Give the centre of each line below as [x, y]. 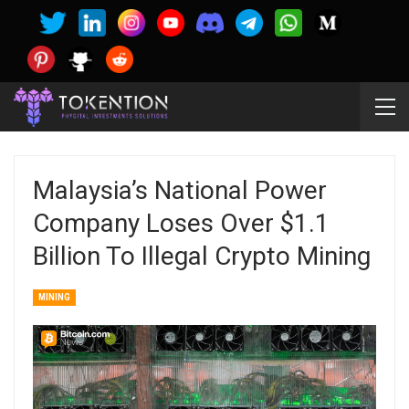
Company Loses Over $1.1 [181, 223]
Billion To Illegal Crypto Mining [202, 256]
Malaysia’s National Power [180, 190]
